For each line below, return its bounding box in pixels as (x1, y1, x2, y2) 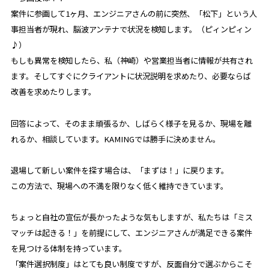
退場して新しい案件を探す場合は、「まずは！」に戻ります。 (10, 165, 229, 177)
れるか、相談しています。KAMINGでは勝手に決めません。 (10, 133, 220, 145)
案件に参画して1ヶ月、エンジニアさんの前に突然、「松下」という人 (10, 8, 257, 20)
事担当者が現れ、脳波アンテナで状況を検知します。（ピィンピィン (10, 23, 252, 35)
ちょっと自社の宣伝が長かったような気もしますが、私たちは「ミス (10, 211, 253, 223)
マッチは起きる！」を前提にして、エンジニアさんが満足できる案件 (10, 227, 252, 239)
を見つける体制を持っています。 (10, 243, 127, 255)
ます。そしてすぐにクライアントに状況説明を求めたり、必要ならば (10, 70, 251, 82)
